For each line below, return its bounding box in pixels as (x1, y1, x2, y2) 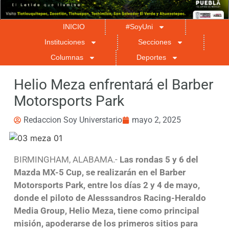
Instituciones (44, 38, 85, 47)
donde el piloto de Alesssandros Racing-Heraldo (13, 192, 206, 203)
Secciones (138, 38, 171, 47)
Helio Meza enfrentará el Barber (13, 76, 213, 94)
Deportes (136, 53, 166, 62)
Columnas (51, 53, 83, 62)
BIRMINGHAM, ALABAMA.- (13, 154, 120, 165)
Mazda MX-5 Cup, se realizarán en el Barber (13, 167, 186, 177)
